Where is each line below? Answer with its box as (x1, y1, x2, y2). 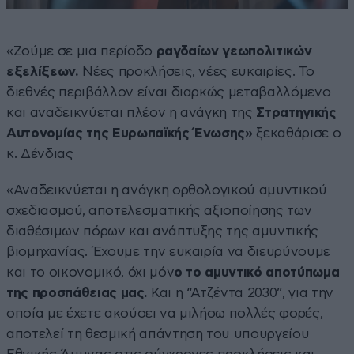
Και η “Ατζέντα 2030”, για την (147, 286, 334, 300)
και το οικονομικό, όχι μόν (6, 265, 175, 280)
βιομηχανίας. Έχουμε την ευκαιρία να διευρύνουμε (6, 245, 331, 259)
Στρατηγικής (256, 106, 337, 120)
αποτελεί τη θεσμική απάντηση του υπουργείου (6, 327, 310, 341)
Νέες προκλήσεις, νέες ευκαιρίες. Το (78, 65, 314, 79)
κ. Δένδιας (6, 147, 73, 161)
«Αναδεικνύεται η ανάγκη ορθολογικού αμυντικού (6, 183, 327, 198)
